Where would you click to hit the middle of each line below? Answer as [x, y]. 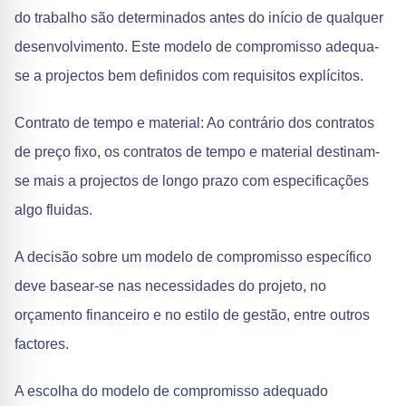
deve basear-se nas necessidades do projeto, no [170, 286]
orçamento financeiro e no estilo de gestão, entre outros [192, 315]
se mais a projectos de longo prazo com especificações [192, 181]
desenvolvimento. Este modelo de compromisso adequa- [197, 47]
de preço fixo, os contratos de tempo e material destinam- [197, 152]
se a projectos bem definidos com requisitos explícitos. [189, 76]
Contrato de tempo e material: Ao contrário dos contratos [194, 123]
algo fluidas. [53, 210]
